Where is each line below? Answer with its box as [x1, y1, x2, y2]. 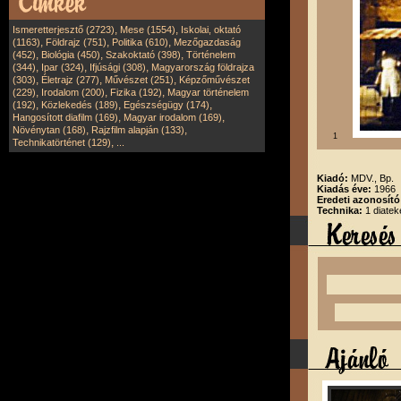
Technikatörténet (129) [13, 137, 111, 148]
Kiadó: [317, 173, 351, 183]
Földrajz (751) [46, 37, 107, 47]
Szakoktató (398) [106, 49, 181, 60]
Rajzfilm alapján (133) [91, 124, 184, 135]
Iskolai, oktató [181, 24, 241, 35]
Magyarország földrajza [151, 62, 254, 73]
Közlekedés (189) [41, 99, 118, 110]
